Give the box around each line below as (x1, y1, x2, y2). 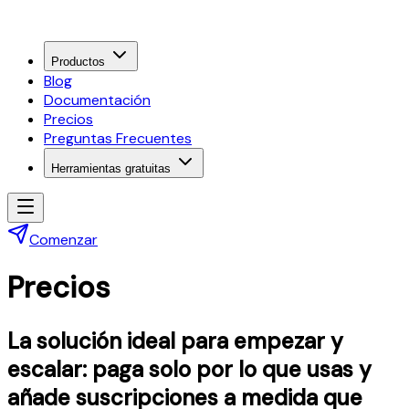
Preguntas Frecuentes (44, 129, 192, 148)
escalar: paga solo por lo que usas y (7, 354, 372, 383)
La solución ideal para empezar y (7, 326, 343, 355)
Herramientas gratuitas (51, 162, 171, 175)
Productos (51, 55, 105, 68)
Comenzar (29, 230, 98, 249)
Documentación (44, 90, 151, 110)
